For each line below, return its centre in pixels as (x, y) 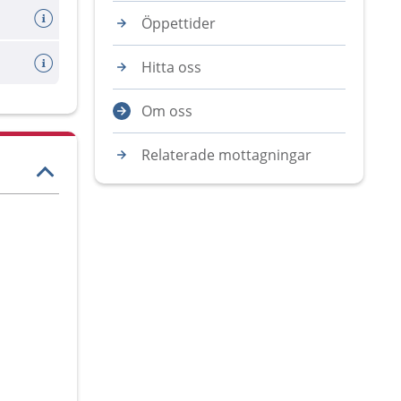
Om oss (167, 111)
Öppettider (179, 23)
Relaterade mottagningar (226, 155)
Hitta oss (171, 67)
